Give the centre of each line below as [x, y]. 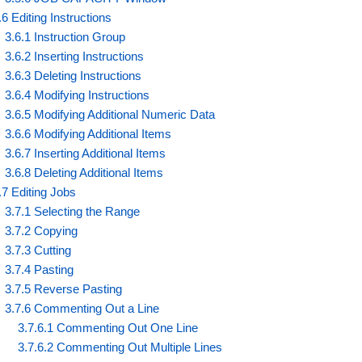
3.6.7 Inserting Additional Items [86, 153]
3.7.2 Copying [42, 230]
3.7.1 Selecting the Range [73, 211]
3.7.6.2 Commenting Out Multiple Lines [120, 347]
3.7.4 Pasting [40, 269]
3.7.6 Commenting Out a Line [82, 308]
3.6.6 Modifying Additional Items [88, 133]
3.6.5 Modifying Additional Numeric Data [110, 114]
